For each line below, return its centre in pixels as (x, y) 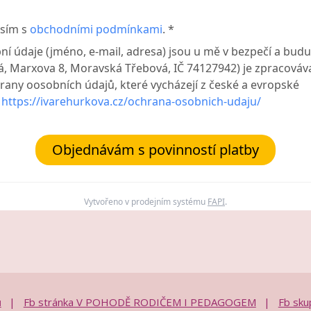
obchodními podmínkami (96, 29)
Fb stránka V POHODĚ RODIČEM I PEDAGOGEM (140, 302)
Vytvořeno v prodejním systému (146, 201)
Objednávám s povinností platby (155, 149)
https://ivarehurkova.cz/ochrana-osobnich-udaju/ (131, 101)
